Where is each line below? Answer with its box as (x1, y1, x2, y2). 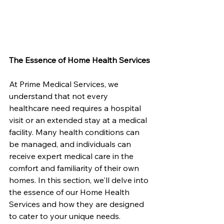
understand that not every (9, 90, 110, 101)
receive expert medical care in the (9, 150, 135, 161)
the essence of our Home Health (9, 186, 131, 197)
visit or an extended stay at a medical (9, 114, 149, 125)
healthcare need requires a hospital (9, 102, 143, 113)
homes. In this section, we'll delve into (9, 174, 150, 185)
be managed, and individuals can (9, 138, 133, 149)
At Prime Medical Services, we (9, 78, 120, 89)
